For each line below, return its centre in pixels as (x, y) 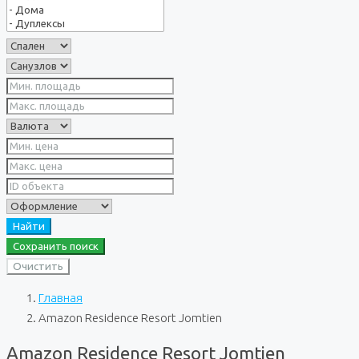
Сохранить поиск (56, 246)
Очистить (38, 266)
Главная (61, 298)
